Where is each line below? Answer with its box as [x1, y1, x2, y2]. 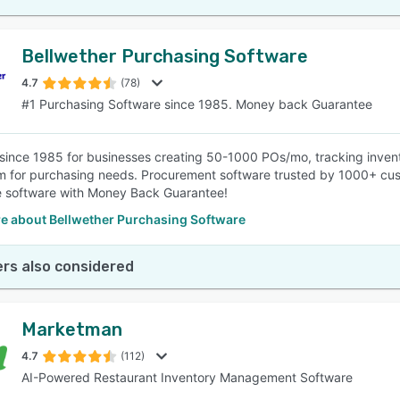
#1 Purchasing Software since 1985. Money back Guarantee [21, 96, 372, 112]
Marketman [21, 319, 122, 340]
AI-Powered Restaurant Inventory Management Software [21, 370, 353, 385]
